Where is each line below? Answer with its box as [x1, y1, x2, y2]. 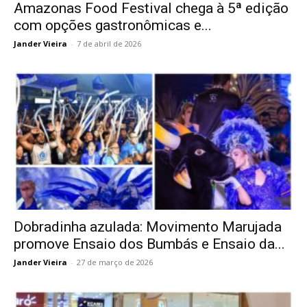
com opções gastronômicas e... [14, 17, 212, 34]
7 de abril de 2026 [77, 38, 141, 49]
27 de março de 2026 [77, 256, 153, 267]
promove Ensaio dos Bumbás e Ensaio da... [14, 235, 285, 252]
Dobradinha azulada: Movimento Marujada [14, 218, 282, 235]
